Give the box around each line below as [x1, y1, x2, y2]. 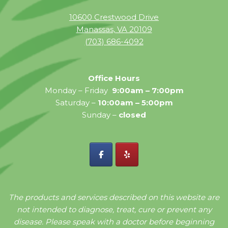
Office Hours [88, 73, 140, 83]
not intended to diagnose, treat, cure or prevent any [16, 205, 212, 214]
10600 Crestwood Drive [69, 12, 159, 22]
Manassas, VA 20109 [76, 24, 152, 34]
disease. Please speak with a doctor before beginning [14, 217, 214, 226]
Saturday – [55, 98, 96, 107]
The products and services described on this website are [9, 192, 219, 202]
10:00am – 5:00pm [95, 98, 173, 107]
